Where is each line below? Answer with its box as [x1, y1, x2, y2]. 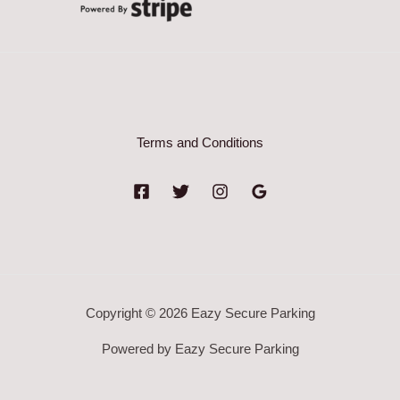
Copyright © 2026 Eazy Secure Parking [85, 306, 315, 321]
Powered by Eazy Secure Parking [101, 342, 299, 356]
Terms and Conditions [137, 136, 263, 151]
